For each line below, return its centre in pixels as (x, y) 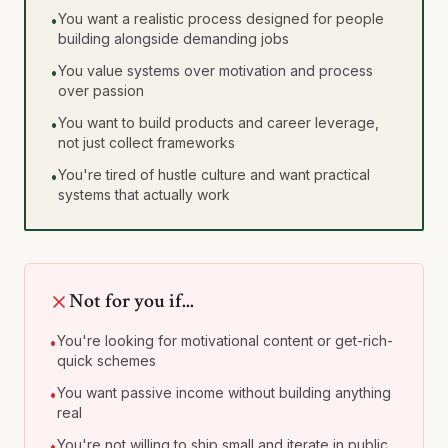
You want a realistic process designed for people (221, 18)
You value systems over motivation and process (215, 70)
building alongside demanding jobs (173, 38)
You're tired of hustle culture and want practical (214, 174)
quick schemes (106, 360)
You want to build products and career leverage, (218, 122)
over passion (101, 90)
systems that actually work (144, 194)
